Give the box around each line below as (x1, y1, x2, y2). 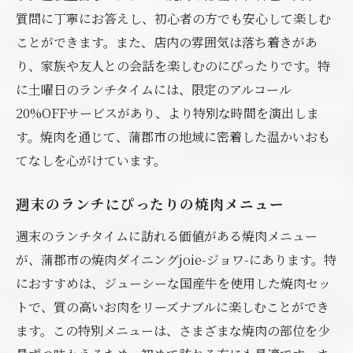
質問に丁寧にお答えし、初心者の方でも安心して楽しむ (16, 9, 331, 28)
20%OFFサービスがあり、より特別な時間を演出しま (16, 104, 319, 122)
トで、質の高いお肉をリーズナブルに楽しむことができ (16, 298, 329, 316)
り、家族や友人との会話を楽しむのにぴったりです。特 (16, 57, 330, 75)
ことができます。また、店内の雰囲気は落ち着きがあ (16, 33, 318, 51)
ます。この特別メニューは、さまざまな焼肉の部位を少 (16, 321, 330, 340)
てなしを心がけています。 (16, 151, 166, 169)
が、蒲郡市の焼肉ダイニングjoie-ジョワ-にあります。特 (16, 251, 336, 269)
